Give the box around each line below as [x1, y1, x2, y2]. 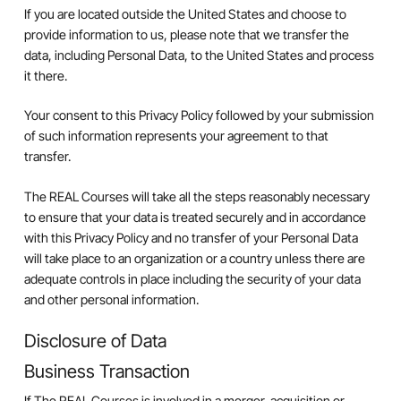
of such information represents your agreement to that [23, 128, 328, 144]
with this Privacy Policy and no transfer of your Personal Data [23, 229, 358, 245]
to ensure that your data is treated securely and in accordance [23, 209, 366, 225]
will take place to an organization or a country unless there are [23, 250, 365, 266]
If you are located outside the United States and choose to [23, 5, 346, 21]
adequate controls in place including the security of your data [23, 270, 361, 286]
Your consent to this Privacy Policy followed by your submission [23, 107, 374, 124]
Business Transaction [23, 359, 190, 382]
